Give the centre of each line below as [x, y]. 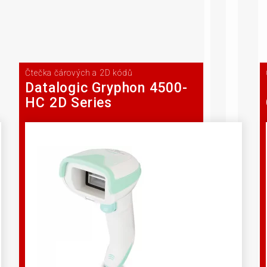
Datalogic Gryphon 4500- [106, 88]
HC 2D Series [69, 103]
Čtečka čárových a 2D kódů [79, 73]
